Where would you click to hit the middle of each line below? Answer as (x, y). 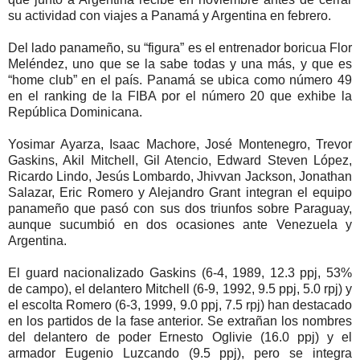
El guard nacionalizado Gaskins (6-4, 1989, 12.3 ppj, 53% (180, 272)
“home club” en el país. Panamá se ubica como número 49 (180, 80)
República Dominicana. (75, 112)
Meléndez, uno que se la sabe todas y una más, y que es (180, 63)
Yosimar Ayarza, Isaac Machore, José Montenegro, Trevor (180, 144)
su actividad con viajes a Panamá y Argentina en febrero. (170, 15)
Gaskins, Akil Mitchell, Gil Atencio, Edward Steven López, (180, 160)
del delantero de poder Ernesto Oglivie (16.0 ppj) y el (180, 337)
